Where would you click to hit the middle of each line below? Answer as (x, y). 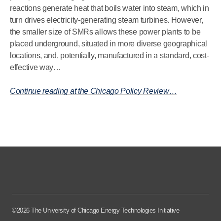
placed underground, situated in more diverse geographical (109, 44)
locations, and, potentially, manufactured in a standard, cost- (110, 55)
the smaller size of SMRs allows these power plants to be (105, 32)
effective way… (36, 67)
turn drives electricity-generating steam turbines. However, (107, 20)
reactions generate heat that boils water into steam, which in (110, 8)
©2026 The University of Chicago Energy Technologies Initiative (95, 210)
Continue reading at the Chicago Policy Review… (93, 91)
